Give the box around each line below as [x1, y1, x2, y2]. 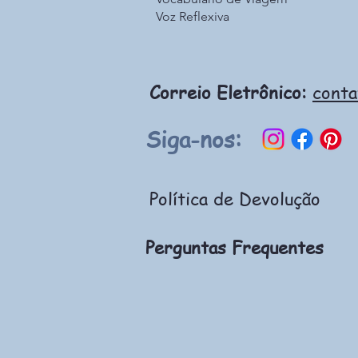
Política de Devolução [149, 186, 320, 211]
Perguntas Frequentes [145, 235, 324, 260]
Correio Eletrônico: [149, 80, 307, 105]
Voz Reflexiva [156, 9, 229, 25]
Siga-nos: [145, 125, 241, 155]
